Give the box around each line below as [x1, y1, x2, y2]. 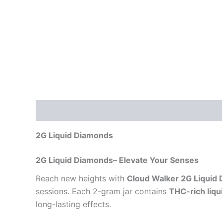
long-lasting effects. [36, 199, 111, 209]
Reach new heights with [36, 173, 127, 183]
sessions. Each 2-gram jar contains [36, 186, 169, 196]
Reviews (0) [91, 105, 139, 115]
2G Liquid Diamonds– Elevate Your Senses [36, 155, 199, 165]
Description [36, 105, 81, 115]
